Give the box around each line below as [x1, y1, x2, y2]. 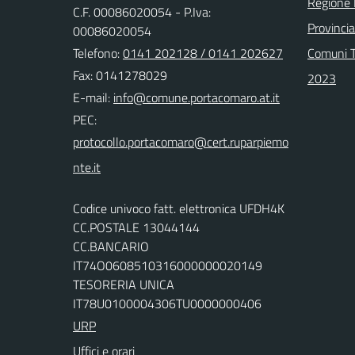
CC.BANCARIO [73, 237, 149, 256]
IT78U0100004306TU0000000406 [73, 294, 261, 313]
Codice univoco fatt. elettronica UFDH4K [73, 199, 284, 218]
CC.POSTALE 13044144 [73, 218, 200, 237]
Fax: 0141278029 [73, 66, 167, 85]
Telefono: [73, 44, 123, 63]
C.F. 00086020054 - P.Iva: [73, 2, 211, 21]
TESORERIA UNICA [73, 275, 174, 294]
